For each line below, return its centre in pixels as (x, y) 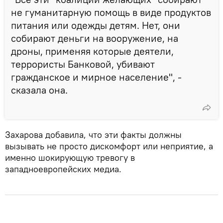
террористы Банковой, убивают (83, 64)
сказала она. (39, 90)
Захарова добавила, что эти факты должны (93, 134)
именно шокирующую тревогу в (70, 157)
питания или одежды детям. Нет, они (96, 25)
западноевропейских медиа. (63, 169)
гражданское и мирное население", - (96, 77)
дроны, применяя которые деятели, (92, 51)
